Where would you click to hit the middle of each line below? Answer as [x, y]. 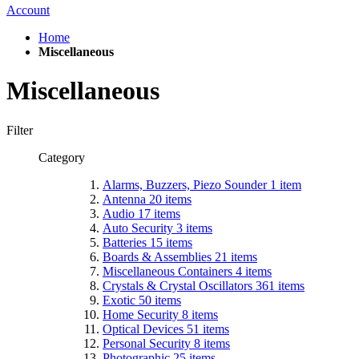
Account [28, 10]
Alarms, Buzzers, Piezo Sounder [186, 184]
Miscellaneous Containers [169, 271]
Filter [21, 130]
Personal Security [148, 343]
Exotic [121, 300]
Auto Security [139, 228]
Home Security [142, 314]
